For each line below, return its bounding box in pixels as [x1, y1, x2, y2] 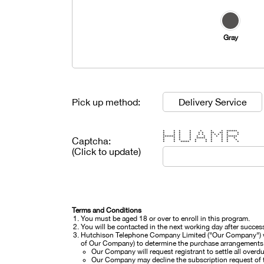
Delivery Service [178, 97, 247, 107]
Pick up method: [72, 97, 140, 107]
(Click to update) [72, 146, 141, 157]
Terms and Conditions [72, 206, 141, 214]
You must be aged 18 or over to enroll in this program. [81, 214, 250, 223]
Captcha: [72, 136, 111, 146]
